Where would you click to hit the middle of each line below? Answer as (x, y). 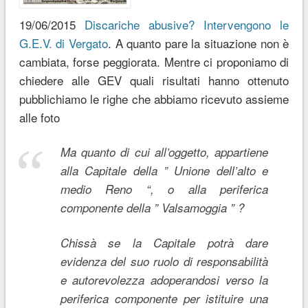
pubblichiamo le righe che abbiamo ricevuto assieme (154, 98)
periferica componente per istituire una (164, 298)
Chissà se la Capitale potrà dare (164, 242)
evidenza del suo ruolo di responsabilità (164, 261)
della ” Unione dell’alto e (198, 170)
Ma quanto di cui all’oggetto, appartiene (164, 152)
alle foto (39, 117)
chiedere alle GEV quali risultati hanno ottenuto (154, 80)
